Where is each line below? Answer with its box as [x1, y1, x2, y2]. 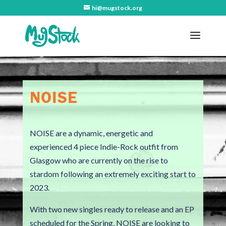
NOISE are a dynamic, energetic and [29, 128, 153, 138]
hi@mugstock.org [91, 4, 142, 12]
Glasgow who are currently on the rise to [29, 155, 168, 165]
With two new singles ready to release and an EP [29, 204, 194, 214]
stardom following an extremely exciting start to [29, 169, 196, 179]
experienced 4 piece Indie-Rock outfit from [29, 142, 178, 151]
